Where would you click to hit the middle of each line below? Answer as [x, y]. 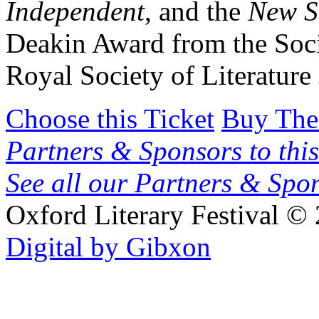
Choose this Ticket [110, 119]
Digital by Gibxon [108, 247]
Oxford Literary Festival [142, 215]
